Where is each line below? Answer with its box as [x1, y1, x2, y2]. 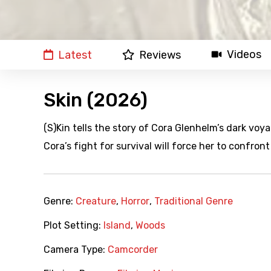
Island [103, 220, 131, 232]
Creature [76, 195, 116, 207]
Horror [121, 195, 149, 207]
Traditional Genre [154, 195, 233, 207]
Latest [58, 48, 92, 62]
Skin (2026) [44, 89, 148, 112]
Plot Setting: [44, 220, 103, 232]
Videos [227, 48, 261, 62]
